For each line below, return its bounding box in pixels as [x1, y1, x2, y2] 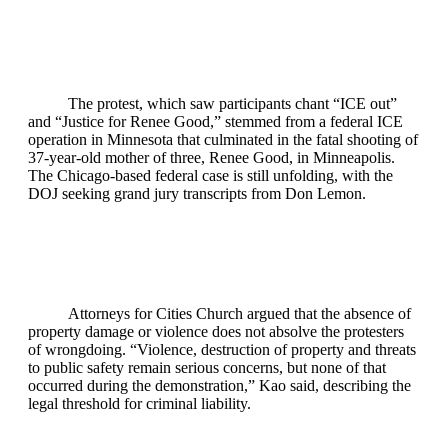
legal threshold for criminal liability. [28, 395, 251, 413]
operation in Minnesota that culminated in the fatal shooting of [28, 131, 418, 149]
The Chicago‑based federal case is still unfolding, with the [28, 167, 393, 185]
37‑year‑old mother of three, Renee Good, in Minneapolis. [28, 149, 395, 167]
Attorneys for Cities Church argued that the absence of [68, 305, 411, 323]
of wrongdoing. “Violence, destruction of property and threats [28, 341, 416, 359]
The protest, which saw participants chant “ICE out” [68, 95, 397, 113]
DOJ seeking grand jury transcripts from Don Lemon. [28, 185, 366, 203]
